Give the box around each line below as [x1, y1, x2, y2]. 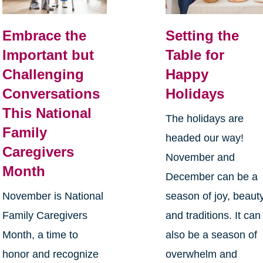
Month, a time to [2, 229, 78, 241]
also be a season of [166, 229, 258, 241]
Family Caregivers [2, 210, 87, 222]
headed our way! [166, 132, 244, 144]
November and [166, 151, 235, 164]
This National [2, 105, 92, 122]
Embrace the [2, 28, 86, 44]
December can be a [166, 171, 258, 183]
